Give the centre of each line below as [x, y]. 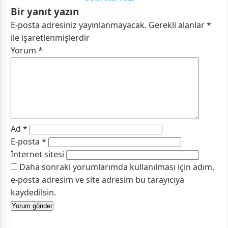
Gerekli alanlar [178, 25]
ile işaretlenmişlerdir [50, 37]
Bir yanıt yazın [45, 11]
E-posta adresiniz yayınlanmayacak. [79, 25]
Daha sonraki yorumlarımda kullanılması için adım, [117, 167]
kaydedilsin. [33, 192]
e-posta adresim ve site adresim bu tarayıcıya [97, 179]
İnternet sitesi [37, 154]
